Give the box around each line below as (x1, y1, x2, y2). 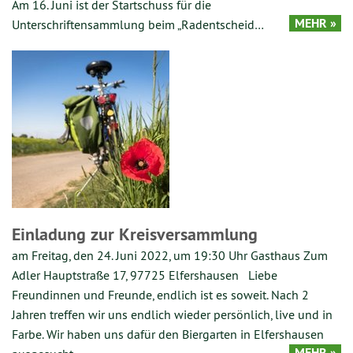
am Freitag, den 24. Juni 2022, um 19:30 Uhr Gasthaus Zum (12, 247, 328, 263)
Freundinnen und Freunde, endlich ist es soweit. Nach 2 (12, 286, 309, 303)
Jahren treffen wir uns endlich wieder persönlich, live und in (12, 306, 333, 322)
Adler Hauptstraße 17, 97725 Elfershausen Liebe (12, 266, 277, 283)
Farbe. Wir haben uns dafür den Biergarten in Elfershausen (12, 325, 324, 342)
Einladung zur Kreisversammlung (12, 222, 258, 245)
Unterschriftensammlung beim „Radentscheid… (12, 16, 264, 32)
